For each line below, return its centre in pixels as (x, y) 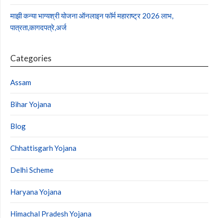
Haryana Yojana (36, 191)
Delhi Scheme (32, 170)
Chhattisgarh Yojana (43, 148)
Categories (31, 58)
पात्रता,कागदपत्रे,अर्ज (38, 27)
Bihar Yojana (31, 104)
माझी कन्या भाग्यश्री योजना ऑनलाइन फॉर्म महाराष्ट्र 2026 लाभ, (92, 15)
